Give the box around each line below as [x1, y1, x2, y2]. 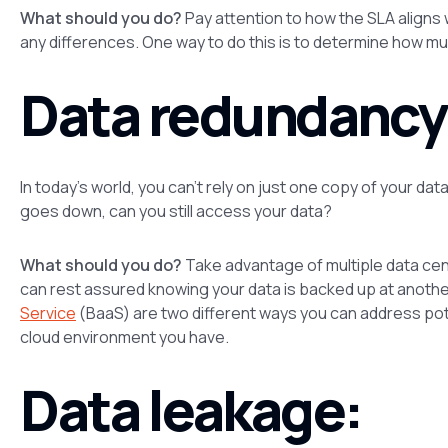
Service [20, 301, 76, 324]
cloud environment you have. [20, 325, 229, 348]
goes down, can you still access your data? [20, 199, 332, 222]
